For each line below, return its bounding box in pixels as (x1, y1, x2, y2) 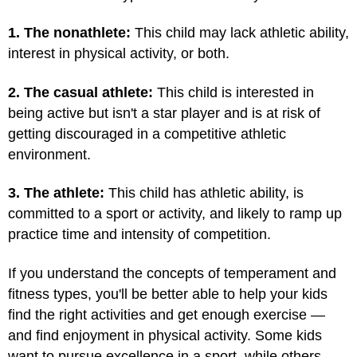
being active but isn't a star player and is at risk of (8, 104, 320, 121)
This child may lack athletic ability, (131, 25, 349, 41)
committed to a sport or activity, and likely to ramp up (8, 206, 342, 222)
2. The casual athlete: (8, 84, 153, 100)
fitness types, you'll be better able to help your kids (8, 285, 328, 302)
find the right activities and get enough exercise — (8, 306, 325, 323)
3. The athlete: (8, 185, 104, 201)
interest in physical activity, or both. (8, 45, 229, 61)
